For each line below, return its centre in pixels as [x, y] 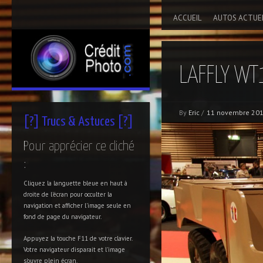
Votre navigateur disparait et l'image [74, 249]
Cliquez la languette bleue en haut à [75, 183]
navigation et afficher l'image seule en [77, 205]
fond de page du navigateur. [63, 217]
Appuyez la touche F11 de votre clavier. [78, 238]
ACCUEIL [187, 18]
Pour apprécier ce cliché [79, 146]
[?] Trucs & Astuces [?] [78, 122]
